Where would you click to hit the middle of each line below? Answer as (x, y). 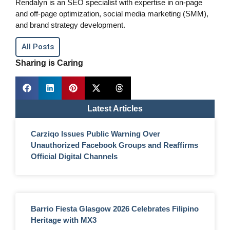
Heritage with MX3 (64, 220)
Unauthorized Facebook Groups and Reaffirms (114, 145)
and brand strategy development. (70, 25)
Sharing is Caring (50, 63)
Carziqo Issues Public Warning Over (95, 134)
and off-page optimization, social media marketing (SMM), (112, 13)
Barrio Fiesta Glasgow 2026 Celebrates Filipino (115, 209)
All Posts (38, 46)
